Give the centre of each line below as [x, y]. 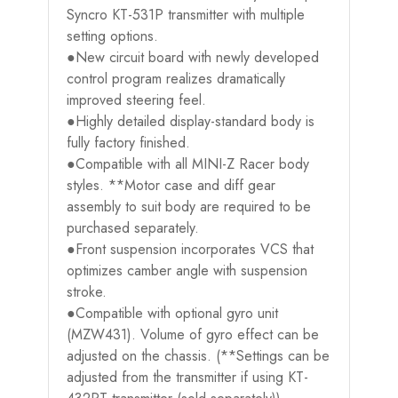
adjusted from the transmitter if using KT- [187, 377]
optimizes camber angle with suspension [187, 270]
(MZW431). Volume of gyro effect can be [193, 334]
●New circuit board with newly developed [193, 57]
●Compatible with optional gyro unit [172, 313]
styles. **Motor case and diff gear [171, 185]
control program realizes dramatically [176, 78]
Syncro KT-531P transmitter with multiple [186, 14]
